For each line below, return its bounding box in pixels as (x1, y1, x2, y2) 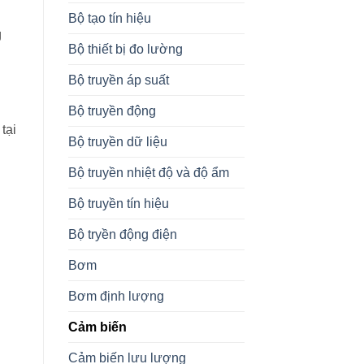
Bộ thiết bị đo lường (67, 41, 183, 56)
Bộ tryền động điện (67, 227, 177, 241)
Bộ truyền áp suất (67, 72, 169, 87)
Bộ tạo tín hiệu (67, 11, 151, 25)
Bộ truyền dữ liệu (67, 134, 167, 149)
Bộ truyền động (67, 103, 156, 118)
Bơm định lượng (67, 288, 164, 303)
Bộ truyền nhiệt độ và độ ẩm (67, 165, 229, 180)
